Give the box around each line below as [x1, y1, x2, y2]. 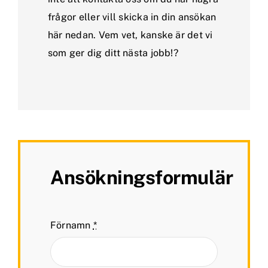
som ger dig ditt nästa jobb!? [48, 47, 178, 59]
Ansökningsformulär [50, 166, 233, 188]
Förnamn [50, 219, 93, 231]
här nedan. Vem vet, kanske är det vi [48, 29, 213, 41]
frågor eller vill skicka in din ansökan [48, 11, 217, 23]
